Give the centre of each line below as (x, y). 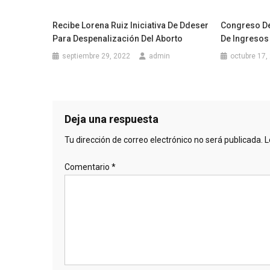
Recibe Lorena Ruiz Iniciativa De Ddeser (131, 25)
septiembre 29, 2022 (96, 56)
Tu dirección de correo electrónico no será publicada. (164, 140)
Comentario (88, 167)
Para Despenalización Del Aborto (118, 38)
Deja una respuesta (111, 119)
